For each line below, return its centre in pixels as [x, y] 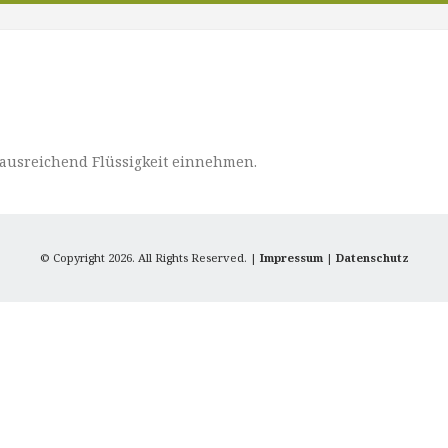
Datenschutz [372, 257]
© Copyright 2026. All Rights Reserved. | [149, 257]
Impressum [291, 257]
